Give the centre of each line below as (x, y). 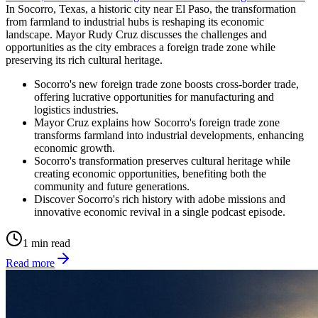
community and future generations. (112, 186)
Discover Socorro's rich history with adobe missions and (160, 199)
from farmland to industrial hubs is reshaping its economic (135, 21)
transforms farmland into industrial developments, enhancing (169, 135)
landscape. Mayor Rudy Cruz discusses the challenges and (136, 34)
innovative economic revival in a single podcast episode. (160, 212)
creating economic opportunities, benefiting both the (150, 173)
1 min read (46, 243)
